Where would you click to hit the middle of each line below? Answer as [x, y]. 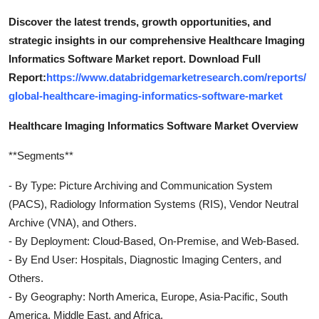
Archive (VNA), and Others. [73, 222]
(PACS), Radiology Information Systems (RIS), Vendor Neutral [153, 204]
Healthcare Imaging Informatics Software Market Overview [153, 125]
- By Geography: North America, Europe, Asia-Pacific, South [148, 296]
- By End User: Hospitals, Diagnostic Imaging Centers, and [145, 259]
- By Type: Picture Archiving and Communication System [141, 185]
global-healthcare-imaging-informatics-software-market [146, 95]
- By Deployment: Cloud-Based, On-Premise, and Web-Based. [154, 241]
